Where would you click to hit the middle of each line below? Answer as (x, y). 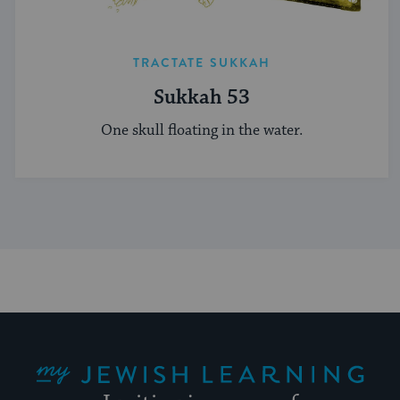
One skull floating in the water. (202, 130)
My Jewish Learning (60, 355)
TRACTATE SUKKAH (202, 62)
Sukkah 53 (202, 98)
